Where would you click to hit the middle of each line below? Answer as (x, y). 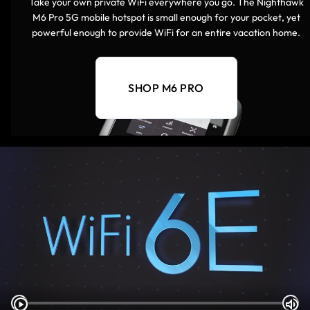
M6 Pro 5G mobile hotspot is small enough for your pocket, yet (166, 18)
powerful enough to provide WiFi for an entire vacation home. (166, 33)
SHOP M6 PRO (166, 88)
